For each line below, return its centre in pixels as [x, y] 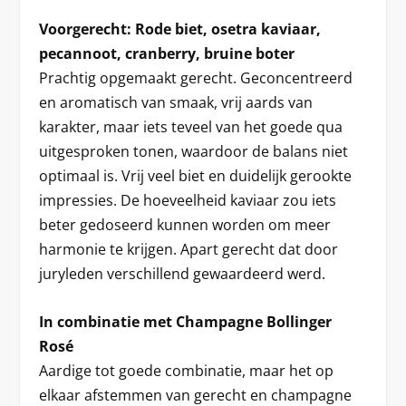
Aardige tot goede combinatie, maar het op [186, 370]
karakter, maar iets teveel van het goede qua [190, 127]
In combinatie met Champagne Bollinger [185, 321]
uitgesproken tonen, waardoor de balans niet [193, 152]
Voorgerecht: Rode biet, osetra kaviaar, [179, 29]
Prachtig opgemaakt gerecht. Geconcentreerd [195, 78]
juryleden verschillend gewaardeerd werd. [182, 274]
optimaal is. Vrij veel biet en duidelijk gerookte [195, 176]
